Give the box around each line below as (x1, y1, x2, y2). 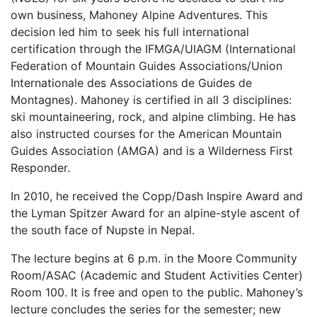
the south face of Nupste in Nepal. (11, 223, 195, 237)
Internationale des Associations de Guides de (11, 76, 252, 90)
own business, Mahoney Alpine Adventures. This (11, 8, 267, 22)
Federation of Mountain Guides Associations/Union (11, 59, 282, 73)
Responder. (11, 161, 70, 175)
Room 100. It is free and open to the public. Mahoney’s (11, 285, 303, 299)
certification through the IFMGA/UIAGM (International (11, 42, 296, 56)
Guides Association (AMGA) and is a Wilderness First (11, 144, 293, 158)
